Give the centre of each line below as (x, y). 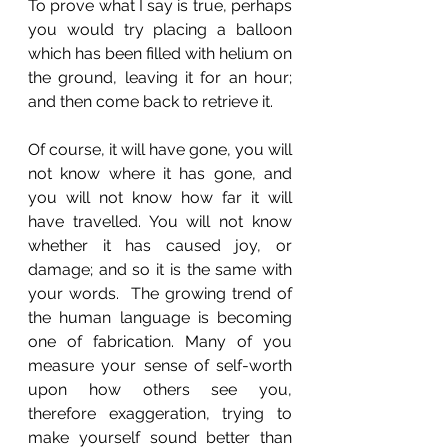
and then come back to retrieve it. (152, 101)
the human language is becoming (160, 317)
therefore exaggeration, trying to (160, 413)
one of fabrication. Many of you (160, 341)
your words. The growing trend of (160, 293)
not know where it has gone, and (160, 173)
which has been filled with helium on (160, 53)
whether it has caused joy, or (160, 245)
